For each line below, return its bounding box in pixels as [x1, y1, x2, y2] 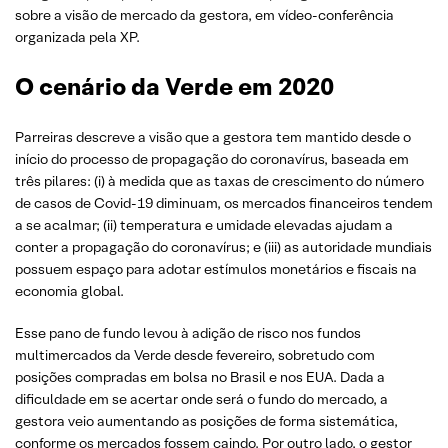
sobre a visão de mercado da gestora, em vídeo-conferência [15, 6, 394, 24]
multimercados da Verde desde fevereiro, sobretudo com [15, 346, 375, 364]
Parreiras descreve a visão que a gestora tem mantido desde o [15, 128, 411, 146]
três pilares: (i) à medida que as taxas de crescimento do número [15, 172, 424, 190]
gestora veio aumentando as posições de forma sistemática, [15, 412, 398, 430]
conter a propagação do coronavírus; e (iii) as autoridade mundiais [15, 238, 432, 256]
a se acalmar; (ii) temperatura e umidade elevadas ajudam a [15, 216, 393, 234]
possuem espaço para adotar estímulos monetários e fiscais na [15, 260, 417, 278]
